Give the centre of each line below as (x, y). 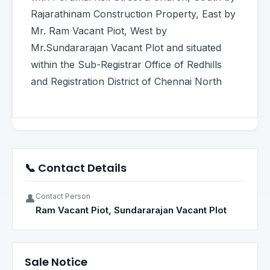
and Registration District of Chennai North (126, 81)
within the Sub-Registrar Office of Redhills (126, 64)
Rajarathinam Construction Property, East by (133, 14)
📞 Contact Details (76, 168)
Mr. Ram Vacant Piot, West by (99, 31)
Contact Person (63, 196)
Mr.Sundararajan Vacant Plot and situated (126, 48)
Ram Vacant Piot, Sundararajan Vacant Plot (131, 210)
